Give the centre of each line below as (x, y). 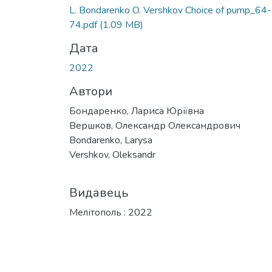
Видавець (99, 192)
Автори (91, 91)
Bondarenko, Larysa (111, 140)
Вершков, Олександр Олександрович (155, 125)
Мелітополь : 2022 (111, 212)
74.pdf (84, 25)
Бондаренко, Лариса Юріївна (137, 111)
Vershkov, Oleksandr (112, 155)
